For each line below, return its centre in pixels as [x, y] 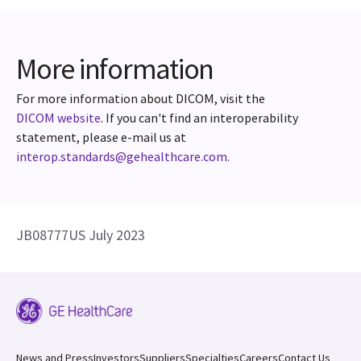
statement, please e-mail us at [101, 137]
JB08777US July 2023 [81, 235]
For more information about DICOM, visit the [141, 98]
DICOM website [58, 118]
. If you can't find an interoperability [199, 118]
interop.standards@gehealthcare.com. [123, 156]
